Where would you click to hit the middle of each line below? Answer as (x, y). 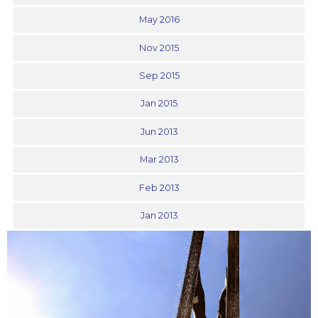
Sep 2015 (159, 76)
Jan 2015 (159, 104)
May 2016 (159, 20)
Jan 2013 (159, 216)
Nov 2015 (159, 48)
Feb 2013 (159, 187)
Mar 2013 (159, 160)
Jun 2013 (159, 131)
